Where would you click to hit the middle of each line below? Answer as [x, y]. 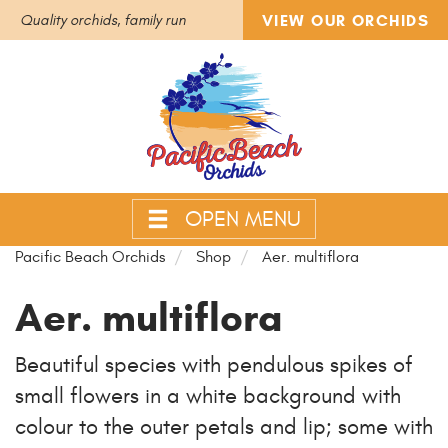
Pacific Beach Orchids [90, 257]
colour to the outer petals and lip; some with [224, 427]
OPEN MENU [243, 219]
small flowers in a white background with [208, 396]
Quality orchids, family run [103, 20]
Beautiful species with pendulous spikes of [214, 365]
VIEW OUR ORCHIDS [345, 20]
